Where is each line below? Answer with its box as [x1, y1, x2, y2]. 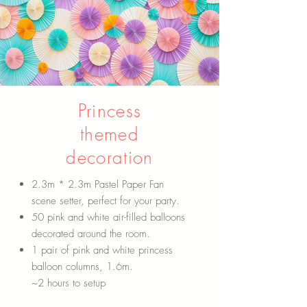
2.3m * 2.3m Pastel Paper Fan [32, 177, 164, 191]
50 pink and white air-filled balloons [32, 210, 185, 224]
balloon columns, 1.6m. [32, 260, 133, 273]
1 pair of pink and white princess [32, 243, 173, 257]
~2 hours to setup [32, 276, 106, 290]
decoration [66, 146, 153, 169]
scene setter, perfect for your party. [32, 194, 180, 208]
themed [80, 123, 139, 146]
